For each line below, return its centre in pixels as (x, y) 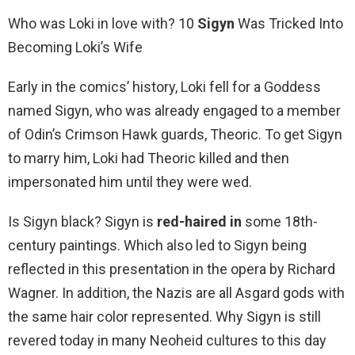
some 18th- (280, 222)
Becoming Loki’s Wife (75, 48)
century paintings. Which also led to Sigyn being (157, 246)
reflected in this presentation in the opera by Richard (172, 269)
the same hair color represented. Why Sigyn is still (164, 317)
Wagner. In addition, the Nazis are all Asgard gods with (176, 293)
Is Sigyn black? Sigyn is (82, 222)
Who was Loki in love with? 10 (103, 24)
